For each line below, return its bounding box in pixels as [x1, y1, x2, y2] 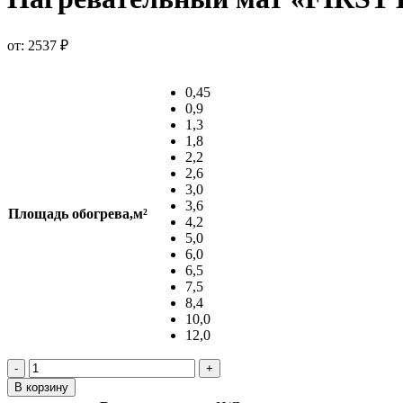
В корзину [14, 380, 68, 394]
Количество [28, 357, 100, 373]
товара [28, 373, 68, 390]
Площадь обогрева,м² [8, 205, 148, 221]
